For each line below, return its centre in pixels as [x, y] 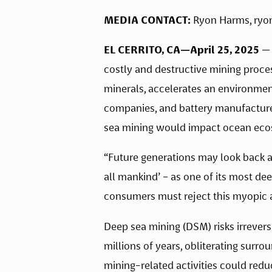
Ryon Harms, [222, 20]
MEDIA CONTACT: [147, 20]
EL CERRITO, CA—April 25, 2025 [182, 50]
